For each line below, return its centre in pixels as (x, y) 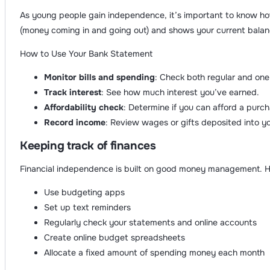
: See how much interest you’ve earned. (180, 93)
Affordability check (84, 108)
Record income (75, 123)
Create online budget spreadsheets (115, 238)
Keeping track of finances (88, 146)
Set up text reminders (87, 208)
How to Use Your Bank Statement (86, 54)
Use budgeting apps (84, 193)
